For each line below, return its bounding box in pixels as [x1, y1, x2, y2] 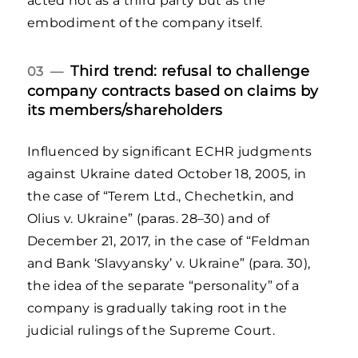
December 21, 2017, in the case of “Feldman [27, 233, 311, 249]
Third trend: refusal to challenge [70, 62, 310, 79]
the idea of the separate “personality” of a [27, 278, 300, 293]
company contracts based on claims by [27, 82, 319, 99]
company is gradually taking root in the [27, 300, 288, 316]
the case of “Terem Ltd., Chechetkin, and [27, 189, 295, 204]
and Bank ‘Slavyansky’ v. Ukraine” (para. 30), [27, 256, 311, 271]
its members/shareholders [27, 101, 223, 118]
